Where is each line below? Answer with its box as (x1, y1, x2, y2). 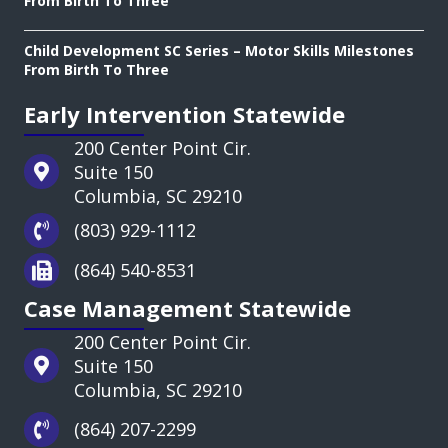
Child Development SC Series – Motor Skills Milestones (24, 41, 414, 60)
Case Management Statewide (24, 293, 351, 323)
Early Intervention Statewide (24, 99, 345, 129)
